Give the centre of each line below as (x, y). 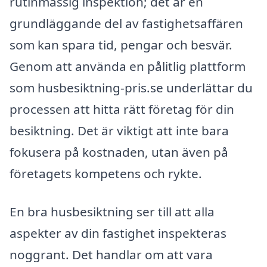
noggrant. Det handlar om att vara (111, 255)
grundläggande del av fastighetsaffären (126, 24)
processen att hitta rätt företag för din (122, 109)
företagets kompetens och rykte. (106, 174)
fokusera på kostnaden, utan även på (119, 152)
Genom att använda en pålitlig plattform (128, 66)
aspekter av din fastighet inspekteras (118, 233)
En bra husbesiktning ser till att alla (112, 212)
